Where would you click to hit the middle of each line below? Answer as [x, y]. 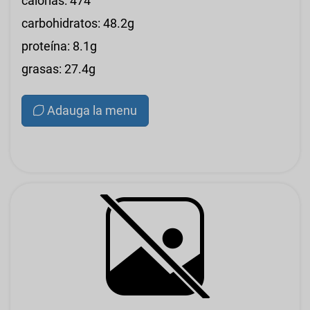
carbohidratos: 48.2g [78, 23]
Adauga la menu [92, 110]
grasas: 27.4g [58, 69]
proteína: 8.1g [59, 46]
